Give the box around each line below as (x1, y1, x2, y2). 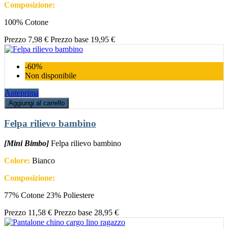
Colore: (4, 156, 30, 165)
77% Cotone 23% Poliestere (4, 191, 94, 200)
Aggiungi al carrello (9, 99, 65, 107)
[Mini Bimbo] (4, 139, 49, 148)
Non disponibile (25, 71, 76, 80)
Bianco (30, 156, 55, 165)
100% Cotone (4, 17, 48, 26)
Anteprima (5, 88, 39, 97)
